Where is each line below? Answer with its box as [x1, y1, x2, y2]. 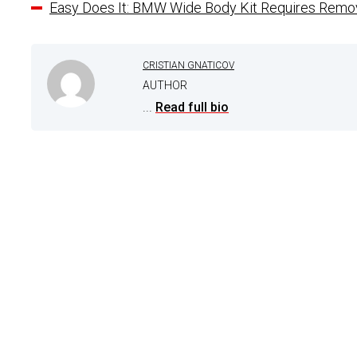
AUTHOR [143, 78, 187, 92]
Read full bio [155, 99, 229, 115]
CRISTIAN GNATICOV [143, 59, 234, 71]
